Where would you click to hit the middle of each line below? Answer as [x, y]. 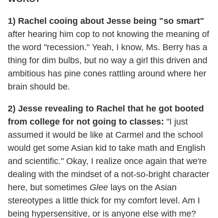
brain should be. [39, 86]
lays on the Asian [142, 187]
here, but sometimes [49, 187]
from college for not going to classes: [86, 121]
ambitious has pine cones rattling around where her [107, 73]
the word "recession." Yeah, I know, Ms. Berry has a [108, 47]
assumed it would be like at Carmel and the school [105, 135]
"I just [176, 121]
